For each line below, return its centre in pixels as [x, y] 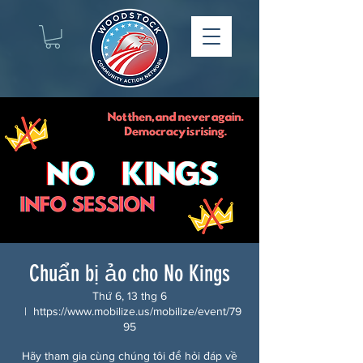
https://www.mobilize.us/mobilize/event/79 [137, 311]
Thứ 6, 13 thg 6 [130, 295]
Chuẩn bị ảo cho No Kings [130, 273]
